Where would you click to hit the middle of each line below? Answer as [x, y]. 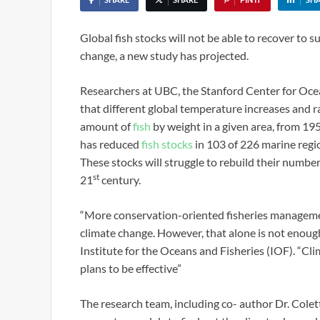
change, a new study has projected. [164, 55]
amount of [106, 126]
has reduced [111, 144]
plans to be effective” [131, 268]
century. [120, 180]
